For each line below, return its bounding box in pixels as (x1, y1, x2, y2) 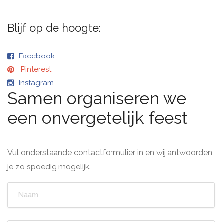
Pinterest (21, 64, 51, 74)
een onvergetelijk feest (7, 108, 188, 128)
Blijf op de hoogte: (7, 21, 101, 34)
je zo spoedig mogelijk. (7, 162, 91, 171)
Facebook (19, 51, 55, 60)
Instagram (19, 78, 54, 87)
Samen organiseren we (7, 88, 186, 108)
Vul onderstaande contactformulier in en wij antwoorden (7, 147, 212, 157)
